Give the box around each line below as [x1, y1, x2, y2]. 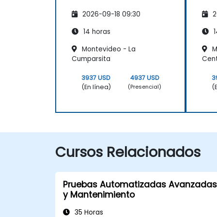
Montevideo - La [80, 44, 136, 54]
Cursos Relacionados [55, 142, 201, 162]
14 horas [81, 27, 110, 36]
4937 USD [130, 73, 159, 82]
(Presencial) [128, 83, 162, 91]
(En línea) [81, 82, 111, 91]
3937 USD [81, 73, 111, 82]
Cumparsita [72, 54, 110, 63]
